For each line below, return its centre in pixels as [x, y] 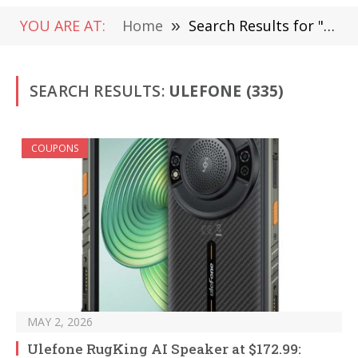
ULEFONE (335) [227, 91]
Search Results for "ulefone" [256, 26]
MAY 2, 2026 [60, 322]
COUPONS [55, 148]
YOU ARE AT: [63, 26]
